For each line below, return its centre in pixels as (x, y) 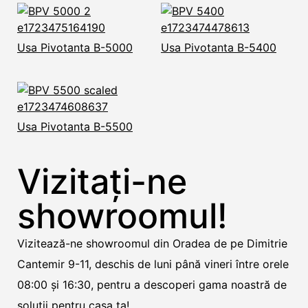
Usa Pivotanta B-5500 (75, 127)
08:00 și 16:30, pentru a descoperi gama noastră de (152, 285)
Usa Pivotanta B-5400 (219, 48)
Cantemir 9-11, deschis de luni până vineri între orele (153, 264)
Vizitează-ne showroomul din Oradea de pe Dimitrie (152, 244)
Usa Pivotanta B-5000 (75, 48)
